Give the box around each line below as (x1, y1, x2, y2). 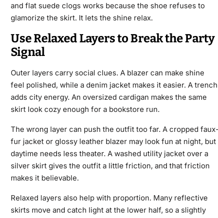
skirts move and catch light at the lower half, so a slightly (10, 205, 206, 215)
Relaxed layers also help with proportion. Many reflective (10, 193, 208, 203)
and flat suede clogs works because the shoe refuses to (10, 1, 205, 11)
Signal (10, 45, 45, 59)
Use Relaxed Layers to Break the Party (10, 32, 215, 46)
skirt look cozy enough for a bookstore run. (10, 105, 160, 114)
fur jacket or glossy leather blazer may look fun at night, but (10, 137, 216, 146)
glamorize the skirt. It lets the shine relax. (10, 13, 153, 23)
